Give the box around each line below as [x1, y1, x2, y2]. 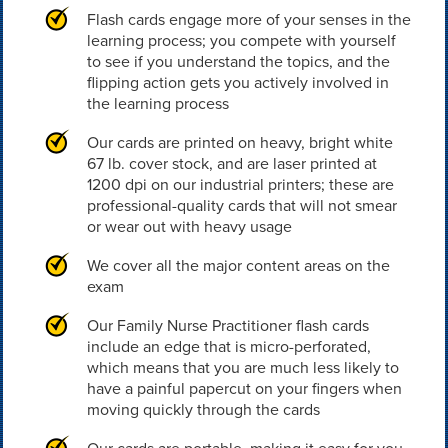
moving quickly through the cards [86, 398, 320, 421]
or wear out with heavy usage [86, 215, 292, 238]
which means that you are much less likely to [86, 356, 399, 379]
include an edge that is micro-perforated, [86, 335, 371, 358]
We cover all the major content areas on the [86, 254, 390, 277]
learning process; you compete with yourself [86, 29, 396, 52]
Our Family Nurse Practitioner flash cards [86, 314, 369, 337]
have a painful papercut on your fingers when [86, 377, 402, 400]
